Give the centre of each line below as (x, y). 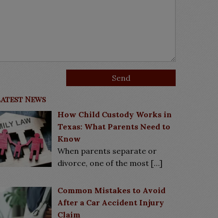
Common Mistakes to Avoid (112, 190)
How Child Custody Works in (115, 114)
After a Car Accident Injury (111, 202)
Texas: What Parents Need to (114, 127)
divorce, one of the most (104, 163)
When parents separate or (107, 151)
